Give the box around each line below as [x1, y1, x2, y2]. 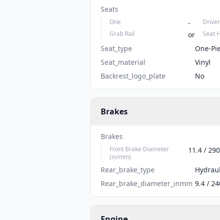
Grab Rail [110, 29, 135, 38]
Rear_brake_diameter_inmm [101, 179, 192, 188]
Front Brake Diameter [110, 145, 169, 153]
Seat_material [101, 57, 145, 67]
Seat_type [101, 44, 132, 53]
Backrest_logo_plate [101, 71, 165, 81]
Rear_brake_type [101, 165, 155, 174]
